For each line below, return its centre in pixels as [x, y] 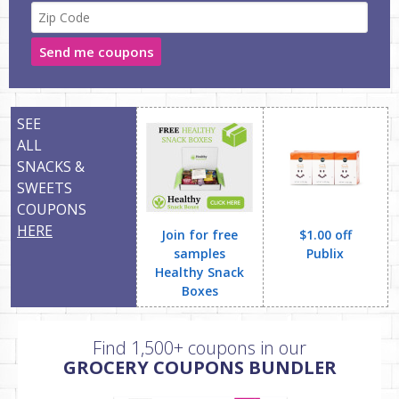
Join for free [200, 235]
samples [200, 253]
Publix [326, 253]
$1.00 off [325, 235]
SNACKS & [51, 167]
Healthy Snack [200, 272]
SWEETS [45, 188]
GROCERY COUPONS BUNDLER [199, 367]
